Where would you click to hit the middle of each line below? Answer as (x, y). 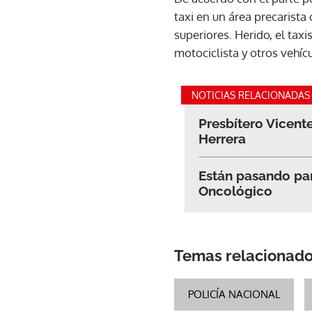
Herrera (222, 138)
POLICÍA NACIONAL (234, 294)
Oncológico (235, 190)
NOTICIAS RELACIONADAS (251, 95)
